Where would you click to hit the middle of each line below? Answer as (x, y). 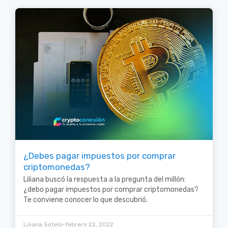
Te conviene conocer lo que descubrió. (85, 199)
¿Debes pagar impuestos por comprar (99, 155)
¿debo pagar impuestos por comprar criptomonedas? (111, 189)
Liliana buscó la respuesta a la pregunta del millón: (105, 179)
